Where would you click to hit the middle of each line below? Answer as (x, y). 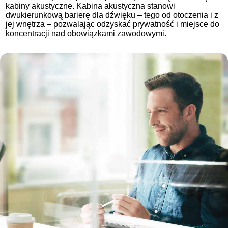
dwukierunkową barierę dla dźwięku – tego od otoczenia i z (112, 15)
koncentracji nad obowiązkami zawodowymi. (86, 34)
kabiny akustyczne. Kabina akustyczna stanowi (91, 6)
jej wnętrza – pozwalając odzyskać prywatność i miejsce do (113, 24)
